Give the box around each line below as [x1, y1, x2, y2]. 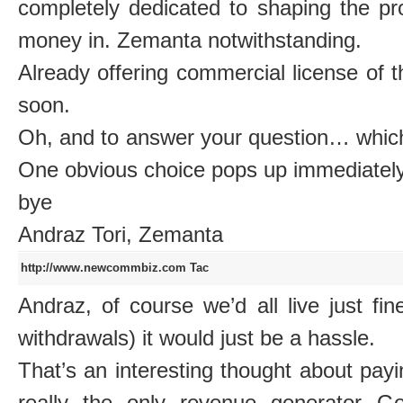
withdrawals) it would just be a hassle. [18, 326, 375, 351]
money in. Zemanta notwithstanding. [18, 28, 362, 53]
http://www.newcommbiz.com [21, 261, 190, 275]
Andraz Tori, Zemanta [18, 222, 223, 247]
